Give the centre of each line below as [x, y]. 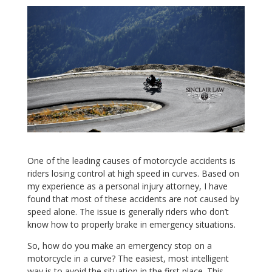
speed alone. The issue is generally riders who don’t [128, 212]
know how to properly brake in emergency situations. [131, 225]
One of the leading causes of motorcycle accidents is [131, 161]
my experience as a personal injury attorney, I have [127, 186]
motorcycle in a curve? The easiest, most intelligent [128, 259]
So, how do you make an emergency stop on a [119, 246]
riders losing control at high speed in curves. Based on [133, 174]
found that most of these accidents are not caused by [133, 199]
